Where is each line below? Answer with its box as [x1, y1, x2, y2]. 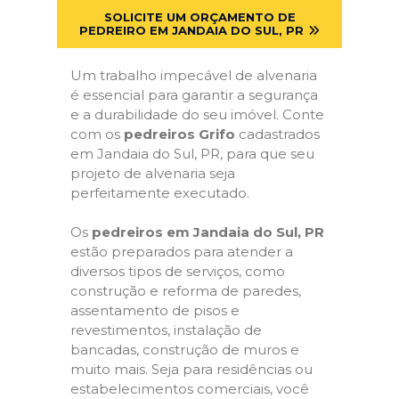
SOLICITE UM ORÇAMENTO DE [103, 9, 296, 24]
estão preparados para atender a [70, 243, 293, 261]
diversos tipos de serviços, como [70, 263, 285, 281]
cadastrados [235, 125, 320, 142]
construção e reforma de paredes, [70, 282, 301, 300]
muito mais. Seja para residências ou [70, 361, 313, 379]
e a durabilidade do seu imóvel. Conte [70, 105, 324, 123]
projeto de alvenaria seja [70, 164, 235, 182]
